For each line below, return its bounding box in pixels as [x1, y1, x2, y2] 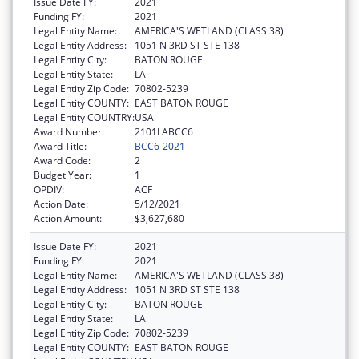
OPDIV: [34, 182, 64, 196]
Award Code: [34, 153, 91, 167]
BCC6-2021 [135, 139, 185, 153]
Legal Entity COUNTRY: [34, 110, 135, 124]
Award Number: [34, 124, 104, 139]
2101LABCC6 [135, 124, 193, 139]
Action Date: [34, 196, 88, 211]
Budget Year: [34, 167, 91, 182]
